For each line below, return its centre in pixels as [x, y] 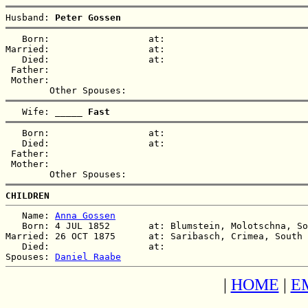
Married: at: [93, 49]
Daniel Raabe [88, 256]
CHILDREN [27, 195]
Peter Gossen [88, 17]
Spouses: [30, 256]
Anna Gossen [85, 215]
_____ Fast [82, 111]
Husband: [30, 17]
